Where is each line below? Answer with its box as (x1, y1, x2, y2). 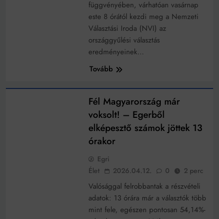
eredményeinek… (88, 46, 144, 58)
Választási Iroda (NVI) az (88, 23, 166, 34)
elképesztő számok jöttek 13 (88, 121, 202, 135)
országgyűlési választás (88, 35, 160, 46)
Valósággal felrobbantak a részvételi (88, 181, 200, 192)
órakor (88, 134, 115, 148)
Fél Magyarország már (88, 95, 180, 109)
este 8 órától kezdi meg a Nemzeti (88, 11, 198, 22)
